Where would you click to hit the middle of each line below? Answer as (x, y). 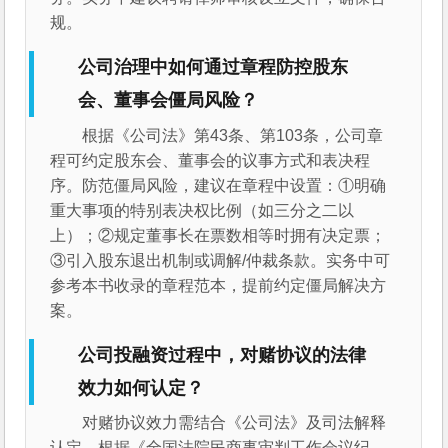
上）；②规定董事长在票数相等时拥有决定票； (218, 235)
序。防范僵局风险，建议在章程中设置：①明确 (218, 185)
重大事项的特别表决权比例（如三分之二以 (202, 210)
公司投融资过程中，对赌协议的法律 (222, 354)
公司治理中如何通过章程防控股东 (213, 67)
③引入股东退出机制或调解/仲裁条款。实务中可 (220, 260)
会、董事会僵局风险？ (168, 100)
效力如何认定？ (141, 387)
